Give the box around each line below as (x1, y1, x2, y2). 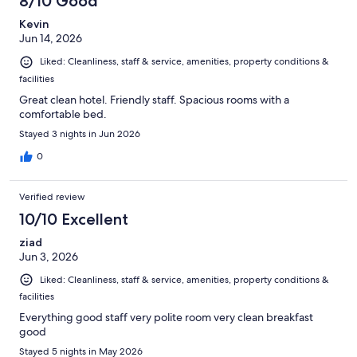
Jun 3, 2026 (19, 249, 78, 264)
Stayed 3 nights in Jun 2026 (19, 127, 140, 140)
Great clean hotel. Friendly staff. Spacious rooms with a (19, 92, 289, 107)
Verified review (19, 190, 85, 203)
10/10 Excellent (19, 209, 128, 229)
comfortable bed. (19, 106, 107, 121)
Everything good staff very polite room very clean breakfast (19, 309, 313, 324)
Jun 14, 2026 (19, 31, 82, 46)
